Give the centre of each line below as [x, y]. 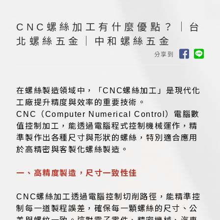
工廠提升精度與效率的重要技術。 [81, 103]
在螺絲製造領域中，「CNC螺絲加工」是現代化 [109, 91]
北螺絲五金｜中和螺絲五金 [94, 41]
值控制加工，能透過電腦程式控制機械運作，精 [107, 126]
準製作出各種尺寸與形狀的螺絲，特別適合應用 [107, 138]
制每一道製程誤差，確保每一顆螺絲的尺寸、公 [107, 209]
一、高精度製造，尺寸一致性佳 [77, 173]
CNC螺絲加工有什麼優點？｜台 [109, 27]
